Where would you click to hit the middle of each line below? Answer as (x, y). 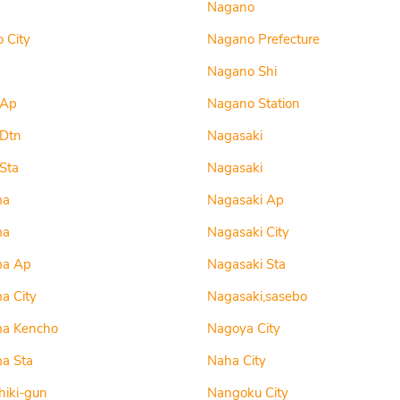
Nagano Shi (242, 71)
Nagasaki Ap (245, 200)
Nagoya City (243, 329)
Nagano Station (253, 104)
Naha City (236, 361)
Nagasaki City (248, 232)
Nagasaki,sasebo (257, 296)
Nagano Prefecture (263, 39)
